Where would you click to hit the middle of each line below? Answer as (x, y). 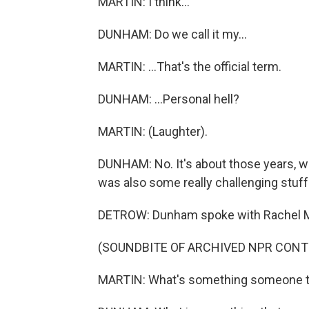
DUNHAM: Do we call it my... (172, 34)
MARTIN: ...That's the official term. (190, 67)
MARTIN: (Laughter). (153, 131)
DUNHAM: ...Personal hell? (169, 99)
